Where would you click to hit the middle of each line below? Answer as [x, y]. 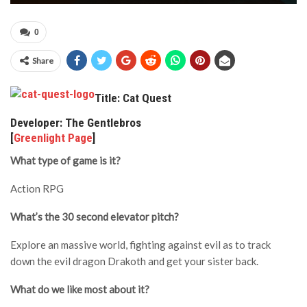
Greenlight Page [53, 138]
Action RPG [37, 188]
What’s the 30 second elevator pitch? [95, 217]
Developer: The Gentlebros [76, 123]
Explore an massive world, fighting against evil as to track [140, 245]
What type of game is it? [65, 160]
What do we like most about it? [80, 289]
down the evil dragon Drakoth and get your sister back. [134, 261]
